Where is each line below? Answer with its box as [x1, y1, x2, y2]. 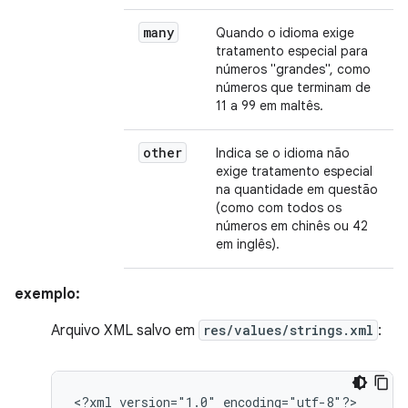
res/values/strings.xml [203, 321, 373, 339]
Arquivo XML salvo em [51, 321, 199, 340]
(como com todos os [216, 199, 342, 216]
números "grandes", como [216, 61, 371, 77]
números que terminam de [216, 79, 371, 96]
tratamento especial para [216, 43, 368, 59]
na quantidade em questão [216, 181, 378, 198]
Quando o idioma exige [216, 25, 354, 41]
